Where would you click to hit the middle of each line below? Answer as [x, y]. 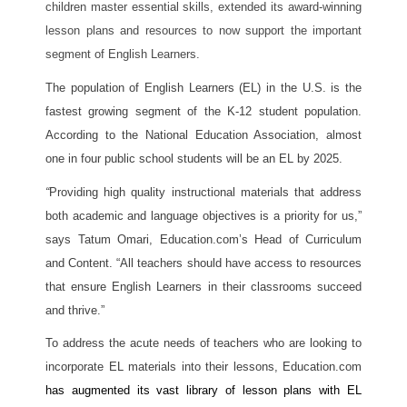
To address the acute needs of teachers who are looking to [203, 343]
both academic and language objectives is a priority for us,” [203, 215]
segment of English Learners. [123, 55]
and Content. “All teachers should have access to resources [203, 263]
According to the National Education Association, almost [203, 134]
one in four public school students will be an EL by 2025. [196, 158]
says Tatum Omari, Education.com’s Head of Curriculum [203, 239]
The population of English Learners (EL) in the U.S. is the [203, 87]
